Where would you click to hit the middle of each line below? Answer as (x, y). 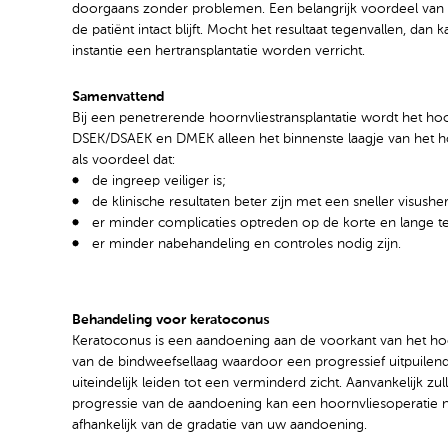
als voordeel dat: (123, 160)
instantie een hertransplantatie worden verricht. (218, 51)
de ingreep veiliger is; (159, 181)
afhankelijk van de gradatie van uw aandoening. (219, 425)
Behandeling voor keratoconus (170, 320)
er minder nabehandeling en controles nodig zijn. (246, 244)
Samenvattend (118, 97)
